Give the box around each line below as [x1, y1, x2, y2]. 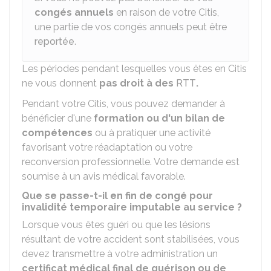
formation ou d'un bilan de [94, 113, 225, 124]
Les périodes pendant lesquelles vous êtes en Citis [22, 63, 247, 74]
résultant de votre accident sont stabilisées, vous [22, 233, 240, 245]
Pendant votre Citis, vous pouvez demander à [22, 98, 225, 109]
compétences [22, 127, 93, 139]
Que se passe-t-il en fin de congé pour [22, 190, 213, 201]
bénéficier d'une [22, 113, 94, 124]
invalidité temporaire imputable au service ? [22, 201, 242, 213]
